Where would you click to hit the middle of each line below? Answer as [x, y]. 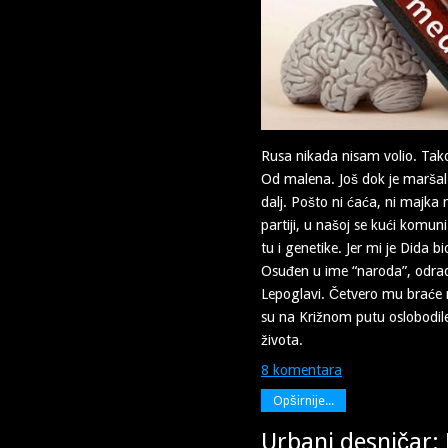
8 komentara [301, 369]
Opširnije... [303, 400]
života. [282, 339]
